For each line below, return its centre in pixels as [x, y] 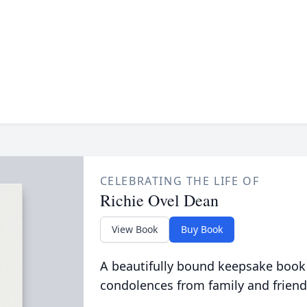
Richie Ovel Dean [159, 200]
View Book [134, 229]
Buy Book [201, 229]
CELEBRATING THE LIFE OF [180, 181]
